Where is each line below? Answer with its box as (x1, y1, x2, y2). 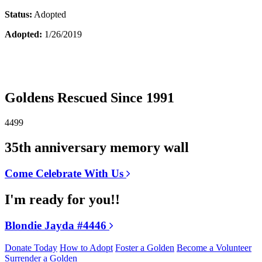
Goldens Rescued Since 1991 (5, 89, 174, 105)
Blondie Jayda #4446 (5, 219, 109, 232)
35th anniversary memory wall (5, 139, 189, 155)
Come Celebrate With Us (5, 167, 126, 180)
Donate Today (5, 243, 57, 253)
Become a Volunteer (177, 243, 251, 253)
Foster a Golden (115, 243, 174, 253)
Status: (5, 9, 32, 20)
